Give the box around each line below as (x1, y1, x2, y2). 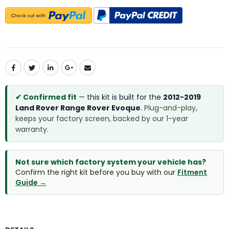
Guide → (15, 177, 47, 188)
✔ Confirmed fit (15, 91, 77, 102)
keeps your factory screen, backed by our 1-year (15, 113, 188, 124)
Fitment (177, 167, 207, 177)
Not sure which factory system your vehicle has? (15, 156, 206, 167)
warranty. (15, 124, 49, 134)
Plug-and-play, (144, 102, 197, 113)
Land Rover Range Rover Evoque (15, 102, 141, 113)
